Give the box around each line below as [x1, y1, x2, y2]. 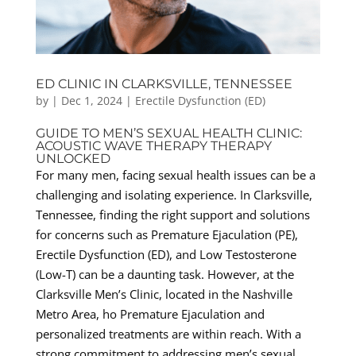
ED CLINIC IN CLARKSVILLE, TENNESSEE [35, 75, 292, 91]
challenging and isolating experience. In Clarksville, [35, 186, 312, 203]
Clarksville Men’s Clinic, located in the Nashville [35, 285, 292, 302]
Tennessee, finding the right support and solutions [35, 206, 310, 222]
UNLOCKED [35, 150, 110, 166]
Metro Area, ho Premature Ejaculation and [35, 305, 265, 322]
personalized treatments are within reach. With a [35, 325, 301, 342]
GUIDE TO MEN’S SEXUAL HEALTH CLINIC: [35, 125, 302, 141]
